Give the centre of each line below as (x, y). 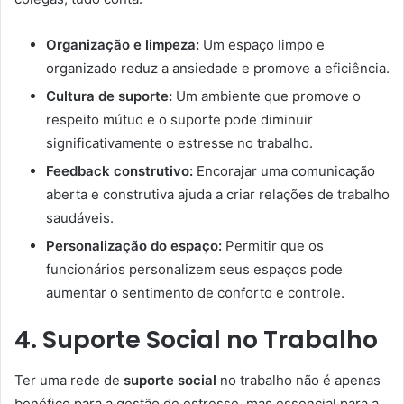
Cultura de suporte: (109, 96)
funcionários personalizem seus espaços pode (194, 270)
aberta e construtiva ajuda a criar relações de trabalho (218, 195)
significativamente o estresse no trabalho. (179, 143)
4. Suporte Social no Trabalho (196, 340)
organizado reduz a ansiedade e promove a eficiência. (218, 69)
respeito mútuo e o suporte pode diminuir (179, 120)
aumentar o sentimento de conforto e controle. (195, 293)
